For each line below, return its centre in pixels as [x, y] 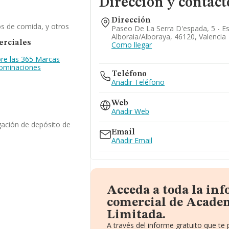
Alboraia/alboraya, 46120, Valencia [169, 37]
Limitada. [136, 215]
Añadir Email [132, 140]
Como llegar [132, 45]
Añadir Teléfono [138, 82]
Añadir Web [131, 111]
